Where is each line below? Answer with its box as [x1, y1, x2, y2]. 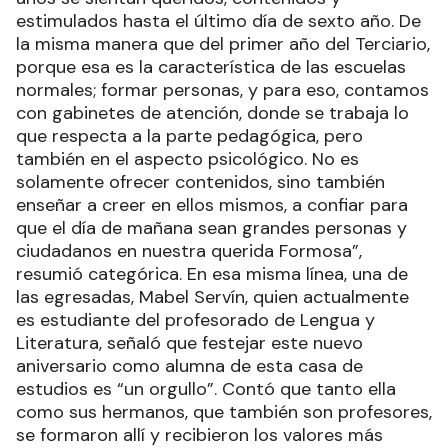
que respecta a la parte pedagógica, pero [16, 124, 363, 149]
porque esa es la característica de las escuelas [16, 55, 406, 80]
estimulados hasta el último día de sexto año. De [16, 9, 421, 34]
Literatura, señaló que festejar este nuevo [16, 331, 363, 356]
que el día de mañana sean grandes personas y [16, 216, 407, 241]
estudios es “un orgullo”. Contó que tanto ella [16, 377, 396, 402]
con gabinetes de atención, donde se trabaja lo [16, 101, 409, 126]
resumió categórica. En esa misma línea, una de [16, 262, 408, 287]
